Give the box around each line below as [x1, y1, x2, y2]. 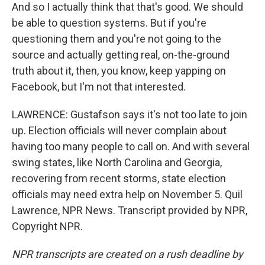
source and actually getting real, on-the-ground [12, 49, 230, 61]
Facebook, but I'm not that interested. [12, 80, 186, 93]
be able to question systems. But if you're [12, 17, 206, 29]
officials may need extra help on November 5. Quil [12, 188, 243, 201]
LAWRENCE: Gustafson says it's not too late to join [12, 108, 247, 121]
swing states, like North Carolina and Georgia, [12, 156, 222, 169]
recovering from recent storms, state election [12, 172, 226, 185]
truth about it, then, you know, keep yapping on [12, 64, 226, 77]
